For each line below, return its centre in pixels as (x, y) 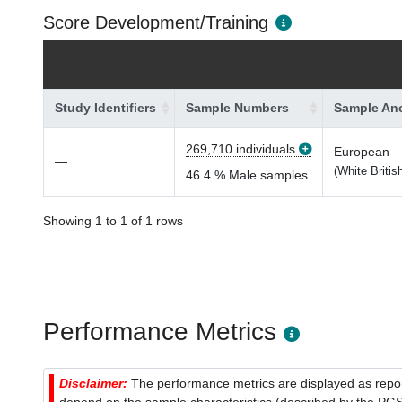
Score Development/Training (156, 22)
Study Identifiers (105, 108)
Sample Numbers (237, 108)
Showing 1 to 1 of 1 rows (113, 221)
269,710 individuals (240, 149)
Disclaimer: (95, 383)
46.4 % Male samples (247, 175)
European (362, 152)
